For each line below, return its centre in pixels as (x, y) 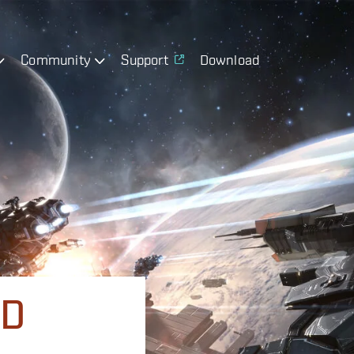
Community (56, 59)
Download (230, 59)
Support (145, 59)
